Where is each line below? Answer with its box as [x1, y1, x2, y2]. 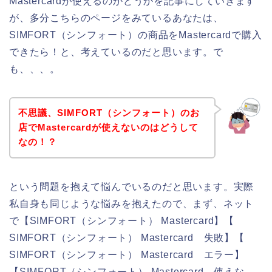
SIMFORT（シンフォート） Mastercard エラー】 [9, 250, 245, 260]
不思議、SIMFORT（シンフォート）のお [18, 107, 200, 118]
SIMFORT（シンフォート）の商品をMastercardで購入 [9, 29, 262, 40]
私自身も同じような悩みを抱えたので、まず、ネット [9, 199, 254, 209]
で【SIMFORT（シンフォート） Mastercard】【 [9, 216, 235, 226]
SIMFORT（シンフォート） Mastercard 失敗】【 [9, 233, 245, 243]
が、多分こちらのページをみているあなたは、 [9, 12, 223, 23]
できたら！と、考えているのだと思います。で [9, 46, 223, 57]
